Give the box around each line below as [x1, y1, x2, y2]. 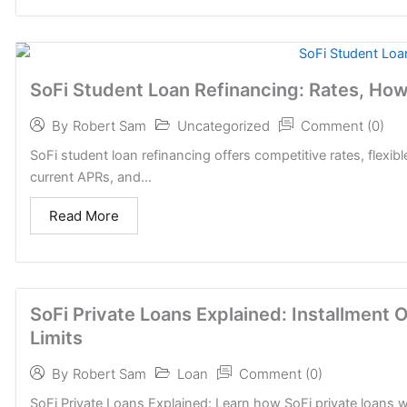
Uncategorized [177, 116, 270, 134]
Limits [30, 326, 83, 349]
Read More [49, 206, 119, 224]
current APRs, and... [30, 168, 152, 185]
